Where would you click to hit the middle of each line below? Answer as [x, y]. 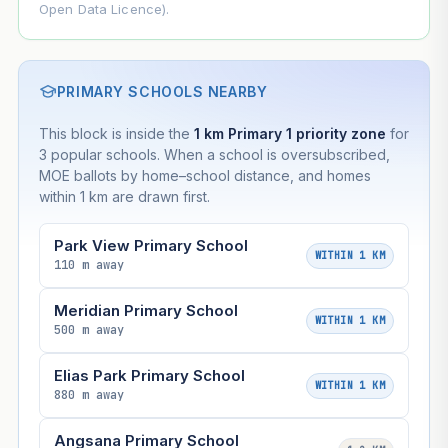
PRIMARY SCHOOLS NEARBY [162, 92]
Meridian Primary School [145, 311]
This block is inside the [116, 134]
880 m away [88, 395]
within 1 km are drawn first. [124, 197]
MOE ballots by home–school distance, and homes [204, 176]
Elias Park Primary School [149, 376]
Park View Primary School [150, 246]
